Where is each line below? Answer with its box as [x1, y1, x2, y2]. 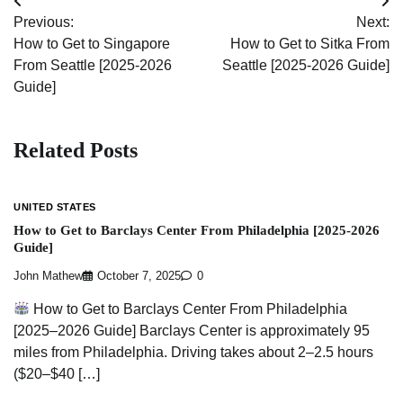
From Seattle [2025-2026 [13, 58, 172, 74]
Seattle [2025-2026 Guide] [222, 58, 390, 74]
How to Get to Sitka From [230, 36, 390, 52]
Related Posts [13, 138, 138, 162]
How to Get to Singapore [13, 36, 170, 52]
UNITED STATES [13, 201, 96, 212]
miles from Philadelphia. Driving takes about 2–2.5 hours [13, 344, 373, 360]
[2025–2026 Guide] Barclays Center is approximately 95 [13, 322, 370, 338]
